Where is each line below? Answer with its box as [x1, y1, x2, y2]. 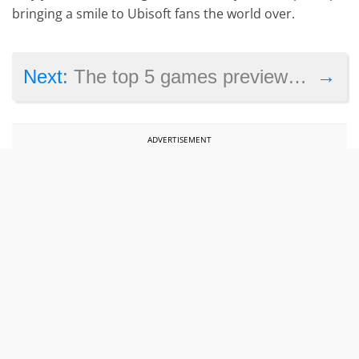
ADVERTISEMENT [147, 133, 212, 145]
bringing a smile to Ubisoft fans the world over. [12, 4, 296, 22]
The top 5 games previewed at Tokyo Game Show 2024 [74, 65, 288, 87]
